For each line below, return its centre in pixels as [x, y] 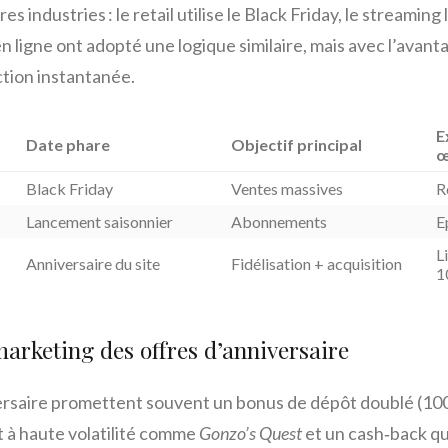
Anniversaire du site [92, 264]
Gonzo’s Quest [250, 433]
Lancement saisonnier [99, 222]
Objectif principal [296, 145]
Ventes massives [286, 189]
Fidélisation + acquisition [316, 264]
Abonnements [278, 222]
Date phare [67, 145]
